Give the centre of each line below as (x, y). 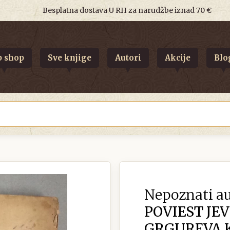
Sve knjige (69, 57)
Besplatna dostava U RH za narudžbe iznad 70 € (127, 10)
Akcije (177, 57)
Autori (128, 57)
